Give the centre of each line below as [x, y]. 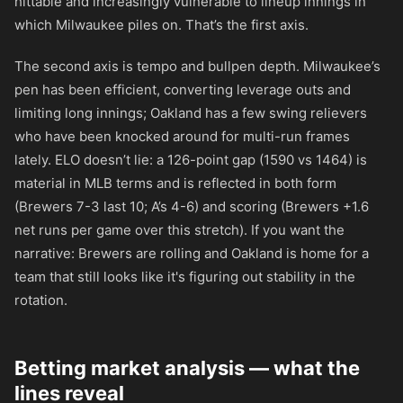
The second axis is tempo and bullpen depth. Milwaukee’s [197, 66]
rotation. [41, 300]
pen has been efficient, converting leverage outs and [183, 90]
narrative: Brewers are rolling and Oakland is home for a [192, 253]
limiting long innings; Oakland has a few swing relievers [191, 113]
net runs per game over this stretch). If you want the [179, 230]
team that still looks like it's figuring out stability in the [185, 277]
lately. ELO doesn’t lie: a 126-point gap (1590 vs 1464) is [191, 160]
